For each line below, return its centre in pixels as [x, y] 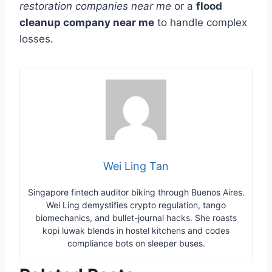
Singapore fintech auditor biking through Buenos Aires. [136, 192]
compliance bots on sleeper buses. [136, 243]
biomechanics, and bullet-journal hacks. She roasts [136, 217]
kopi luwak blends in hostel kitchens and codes [136, 230]
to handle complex [201, 22]
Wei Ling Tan [136, 166]
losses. [36, 39]
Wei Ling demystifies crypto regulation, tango [136, 205]
